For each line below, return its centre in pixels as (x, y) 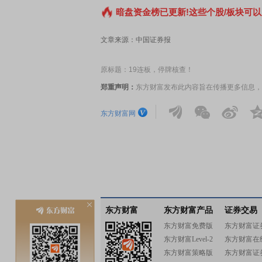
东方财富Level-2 (188, 239)
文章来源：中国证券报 (136, 40)
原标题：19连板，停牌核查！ (147, 70)
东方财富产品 (188, 210)
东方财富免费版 (188, 226)
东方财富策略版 (188, 253)
